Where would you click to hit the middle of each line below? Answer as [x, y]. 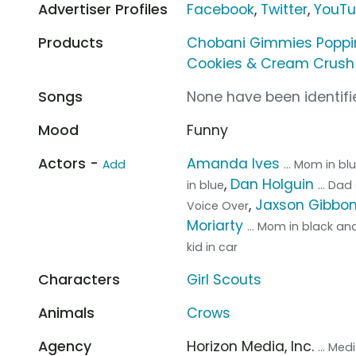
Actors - [70, 163]
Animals [66, 313]
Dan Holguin [273, 184]
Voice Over [218, 205]
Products [71, 43]
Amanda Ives [234, 163]
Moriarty [215, 225]
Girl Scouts [224, 279]
